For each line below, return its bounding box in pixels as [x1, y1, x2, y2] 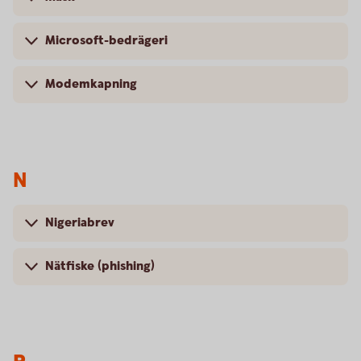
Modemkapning [45, 76, 137, 93]
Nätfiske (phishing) [45, 258, 155, 275]
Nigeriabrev [45, 214, 114, 231]
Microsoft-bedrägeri [45, 32, 168, 49]
